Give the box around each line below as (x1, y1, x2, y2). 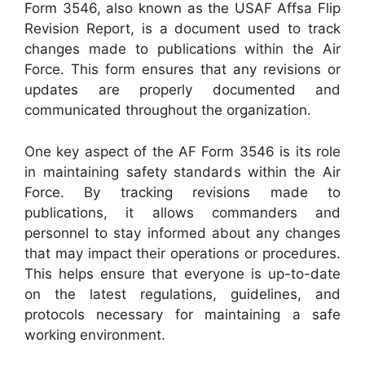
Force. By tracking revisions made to (24, 183, 341, 200)
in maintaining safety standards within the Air (24, 163, 341, 180)
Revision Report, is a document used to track (24, 20, 341, 37)
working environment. (24, 326, 165, 343)
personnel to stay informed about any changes (24, 224, 341, 241)
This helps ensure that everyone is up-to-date (24, 265, 341, 282)
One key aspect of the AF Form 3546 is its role (24, 143, 341, 160)
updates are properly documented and (24, 81, 341, 98)
